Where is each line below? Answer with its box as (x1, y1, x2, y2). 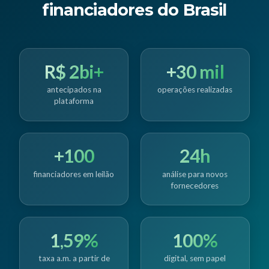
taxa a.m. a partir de (38, 253, 110, 263)
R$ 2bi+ (44, 60, 104, 82)
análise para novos (162, 169, 228, 179)
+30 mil (166, 60, 224, 82)
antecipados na (46, 85, 101, 95)
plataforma (54, 96, 94, 106)
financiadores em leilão (34, 169, 115, 179)
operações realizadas (157, 85, 233, 95)
